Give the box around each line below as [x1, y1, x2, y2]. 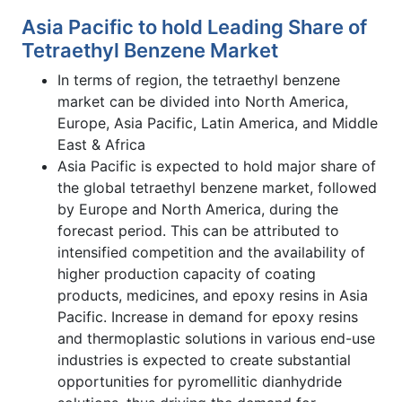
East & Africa [57, 135, 145, 153]
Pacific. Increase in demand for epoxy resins [57, 307, 358, 326]
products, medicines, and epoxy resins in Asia [57, 285, 368, 304]
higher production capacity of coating [57, 264, 316, 283]
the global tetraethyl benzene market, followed [57, 178, 377, 197]
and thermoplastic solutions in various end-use [57, 328, 375, 347]
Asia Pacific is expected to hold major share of [57, 156, 376, 175]
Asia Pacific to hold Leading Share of [22, 14, 367, 39]
